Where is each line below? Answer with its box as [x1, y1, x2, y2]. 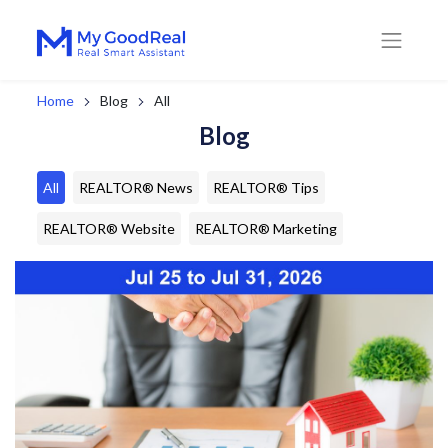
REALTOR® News [79, 179, 194, 196]
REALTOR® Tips [213, 179, 320, 196]
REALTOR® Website [43, 220, 176, 237]
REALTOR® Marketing [195, 220, 338, 237]
